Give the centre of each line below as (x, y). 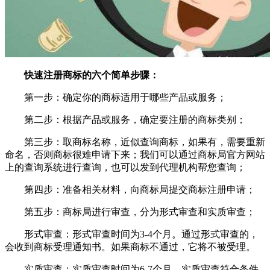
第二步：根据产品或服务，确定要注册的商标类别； (125, 120)
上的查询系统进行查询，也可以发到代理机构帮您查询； (125, 168)
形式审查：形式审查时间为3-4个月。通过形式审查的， (132, 234)
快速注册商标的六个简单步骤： (92, 75)
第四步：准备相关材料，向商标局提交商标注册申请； (130, 190)
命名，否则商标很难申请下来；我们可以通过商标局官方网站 (135, 155)
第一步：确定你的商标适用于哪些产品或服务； (116, 98)
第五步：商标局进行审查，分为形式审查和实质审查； (130, 212)
